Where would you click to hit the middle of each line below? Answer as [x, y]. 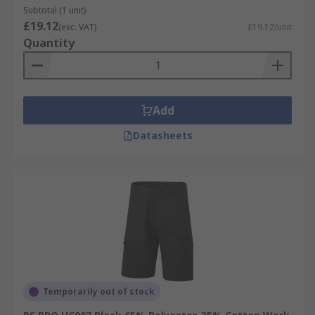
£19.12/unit [270, 27]
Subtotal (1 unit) [54, 10]
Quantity [49, 43]
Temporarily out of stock [99, 291]
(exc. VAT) [77, 27]
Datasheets [162, 135]
